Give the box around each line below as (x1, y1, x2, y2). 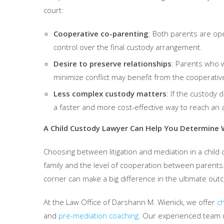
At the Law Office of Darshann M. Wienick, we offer (43, 197, 217, 207)
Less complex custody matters (53, 88, 166, 98)
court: (43, 5, 65, 15)
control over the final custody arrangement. (53, 42, 202, 52)
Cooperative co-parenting (53, 28, 148, 38)
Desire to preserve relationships (53, 58, 171, 68)
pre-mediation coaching (58, 210, 138, 220)
